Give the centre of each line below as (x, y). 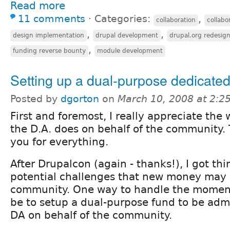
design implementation (49, 35)
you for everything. (59, 141)
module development (130, 51)
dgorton (80, 99)
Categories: (124, 18)
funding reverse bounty (49, 51)
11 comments (52, 18)
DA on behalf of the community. (91, 215)
